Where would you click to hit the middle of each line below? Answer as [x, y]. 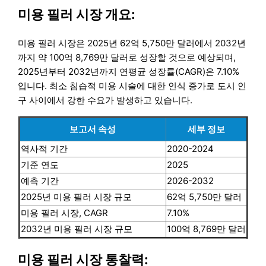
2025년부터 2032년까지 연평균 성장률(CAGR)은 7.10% [129, 71]
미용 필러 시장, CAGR [64, 213]
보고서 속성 [93, 129]
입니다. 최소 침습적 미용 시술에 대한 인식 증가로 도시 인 [132, 85]
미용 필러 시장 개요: [77, 15]
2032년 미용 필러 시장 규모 [76, 229]
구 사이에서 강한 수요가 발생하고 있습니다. [105, 100]
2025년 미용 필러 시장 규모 [76, 197]
